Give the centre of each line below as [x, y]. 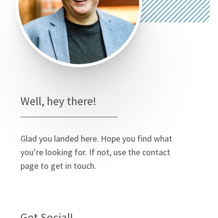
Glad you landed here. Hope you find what [97, 139]
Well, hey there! [59, 101]
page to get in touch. [59, 166]
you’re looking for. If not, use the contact [96, 152]
